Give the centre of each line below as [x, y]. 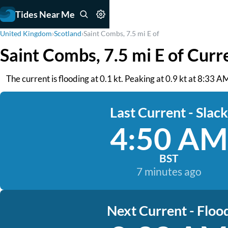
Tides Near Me [45, 14]
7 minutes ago [169, 171]
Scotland [68, 33]
